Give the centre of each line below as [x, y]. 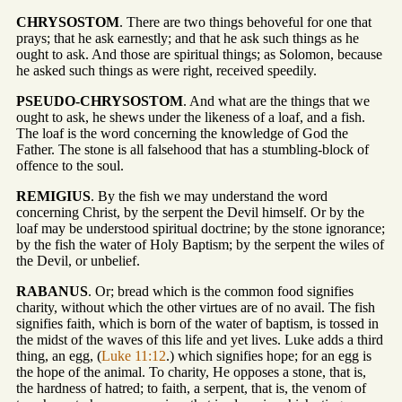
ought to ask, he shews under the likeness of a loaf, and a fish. [191, 118]
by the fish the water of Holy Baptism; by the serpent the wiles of [200, 245]
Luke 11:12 [134, 356]
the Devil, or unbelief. [78, 261]
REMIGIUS [53, 197]
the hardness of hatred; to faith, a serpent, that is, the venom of [191, 389]
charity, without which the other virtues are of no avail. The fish [196, 308]
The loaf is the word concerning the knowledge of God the [182, 134]
